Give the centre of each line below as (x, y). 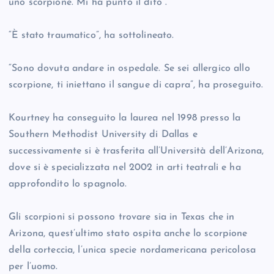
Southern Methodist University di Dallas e (103, 135)
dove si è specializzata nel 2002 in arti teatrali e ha (125, 168)
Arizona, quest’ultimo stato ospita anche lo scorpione (128, 234)
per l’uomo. (33, 267)
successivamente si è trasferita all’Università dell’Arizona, (136, 151)
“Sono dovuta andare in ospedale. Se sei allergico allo (129, 69)
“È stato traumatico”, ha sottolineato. (91, 36)
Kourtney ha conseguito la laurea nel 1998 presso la (125, 118)
